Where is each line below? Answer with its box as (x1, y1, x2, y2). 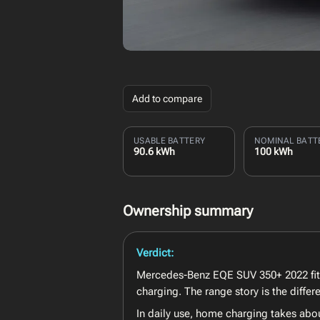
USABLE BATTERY (134, 135, 206, 146)
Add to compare (132, 92, 202, 104)
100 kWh (254, 145, 293, 157)
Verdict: (136, 246, 174, 259)
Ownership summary (123, 202, 253, 220)
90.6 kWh (134, 145, 175, 157)
